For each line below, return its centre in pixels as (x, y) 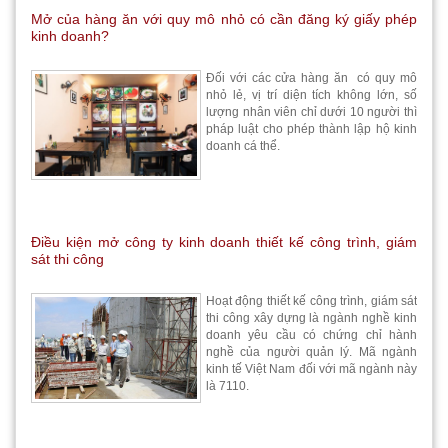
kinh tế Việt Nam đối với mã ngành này (311, 369)
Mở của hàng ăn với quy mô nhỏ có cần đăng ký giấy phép (224, 19)
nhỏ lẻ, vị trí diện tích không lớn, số (311, 95)
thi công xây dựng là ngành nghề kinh (311, 318)
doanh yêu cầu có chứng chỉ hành (311, 335)
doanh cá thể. (243, 146)
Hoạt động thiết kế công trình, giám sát (311, 301)
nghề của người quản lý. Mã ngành (311, 352)
